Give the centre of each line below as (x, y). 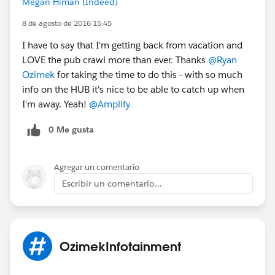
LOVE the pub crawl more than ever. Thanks (115, 60)
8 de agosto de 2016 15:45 (67, 23)
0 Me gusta (71, 129)
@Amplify (110, 104)
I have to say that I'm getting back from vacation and (132, 45)
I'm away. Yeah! (56, 104)
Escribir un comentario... (112, 183)
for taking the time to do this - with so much (149, 74)
